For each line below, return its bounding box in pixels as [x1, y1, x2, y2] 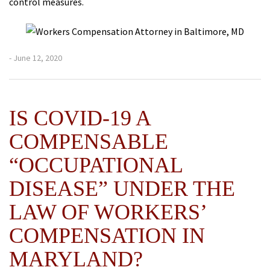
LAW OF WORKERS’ [9, 200, 206, 224]
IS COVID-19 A [9, 106, 150, 130]
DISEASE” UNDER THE [9, 177, 235, 201]
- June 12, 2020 [9, 52, 62, 63]
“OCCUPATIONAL [9, 153, 183, 177]
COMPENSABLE [9, 130, 168, 154]
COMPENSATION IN [9, 224, 205, 248]
